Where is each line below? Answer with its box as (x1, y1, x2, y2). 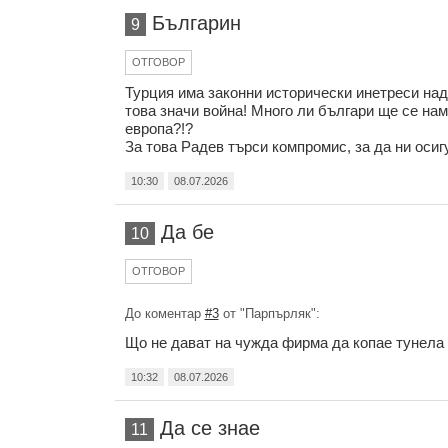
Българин (151, 12, 241, 34)
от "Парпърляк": (218, 306, 320, 321)
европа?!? (124, 120, 193, 137)
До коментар (124, 306, 205, 321)
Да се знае (159, 417, 260, 439)
